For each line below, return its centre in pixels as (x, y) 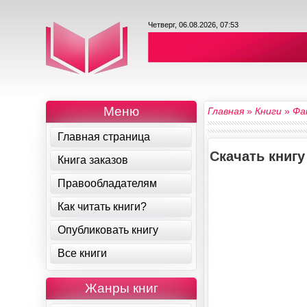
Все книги (83, 253)
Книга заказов (93, 160)
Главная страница (104, 137)
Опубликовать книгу (108, 230)
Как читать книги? (102, 207)
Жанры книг (121, 288)
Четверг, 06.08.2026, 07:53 (194, 25)
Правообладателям (108, 183)
